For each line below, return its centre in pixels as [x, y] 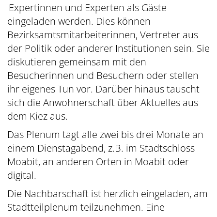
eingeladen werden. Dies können [79, 21]
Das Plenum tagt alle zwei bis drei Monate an [105, 134]
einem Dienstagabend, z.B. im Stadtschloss [101, 148]
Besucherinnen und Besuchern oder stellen [103, 75]
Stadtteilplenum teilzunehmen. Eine [86, 207]
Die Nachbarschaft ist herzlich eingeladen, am [108, 194]
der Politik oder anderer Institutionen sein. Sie [108, 48]
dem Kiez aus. [39, 116]
